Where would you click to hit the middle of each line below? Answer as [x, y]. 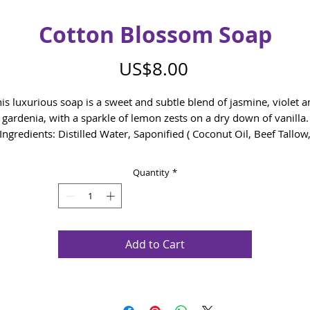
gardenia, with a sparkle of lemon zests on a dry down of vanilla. [155, 118]
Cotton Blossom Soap [155, 35]
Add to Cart [155, 244]
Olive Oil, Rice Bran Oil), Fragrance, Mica [155, 149]
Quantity [151, 172]
